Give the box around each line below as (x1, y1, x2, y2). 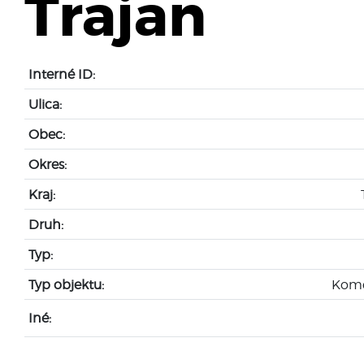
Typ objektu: (28, 276, 104, 292)
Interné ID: (28, 66, 95, 81)
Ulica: (28, 96, 62, 111)
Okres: (28, 156, 67, 171)
